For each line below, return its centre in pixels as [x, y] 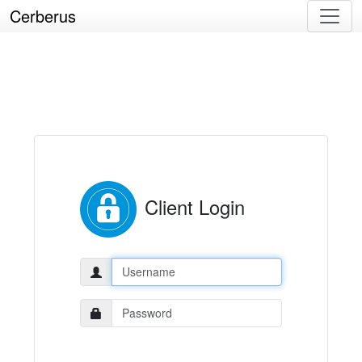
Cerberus [43, 16]
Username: [107, 265]
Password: [106, 306]
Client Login [195, 207]
